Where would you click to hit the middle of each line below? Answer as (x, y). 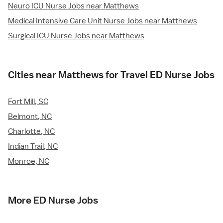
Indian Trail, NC (33, 147)
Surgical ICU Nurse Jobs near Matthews (76, 36)
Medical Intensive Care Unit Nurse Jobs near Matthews (103, 21)
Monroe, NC (29, 162)
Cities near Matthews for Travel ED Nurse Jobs (111, 75)
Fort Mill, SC (28, 102)
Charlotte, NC (31, 132)
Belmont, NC (30, 117)
